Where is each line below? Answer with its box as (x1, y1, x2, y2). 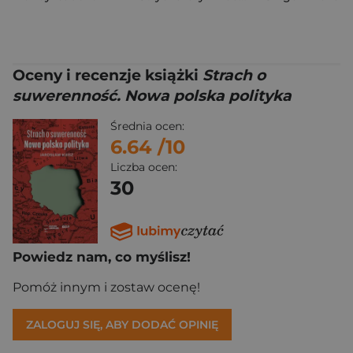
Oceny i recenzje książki (13, 65, 203, 84)
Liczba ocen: (110, 159, 177, 174)
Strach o (203, 65, 266, 84)
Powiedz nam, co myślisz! (13, 249, 191, 266)
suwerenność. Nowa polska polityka (13, 86, 292, 105)
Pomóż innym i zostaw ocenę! (13, 280, 200, 295)
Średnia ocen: (110, 118, 184, 133)
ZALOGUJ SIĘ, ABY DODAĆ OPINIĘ (26, 318, 218, 333)
